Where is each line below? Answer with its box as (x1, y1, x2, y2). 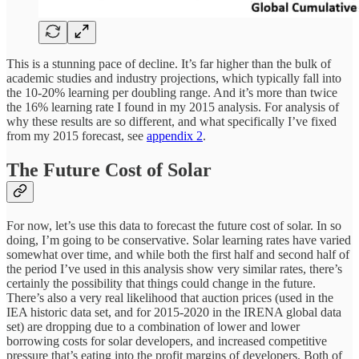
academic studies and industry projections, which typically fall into (6, 71, 341, 86)
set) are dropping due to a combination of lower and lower (6, 319, 300, 333)
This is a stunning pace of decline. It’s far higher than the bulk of (6, 57, 331, 71)
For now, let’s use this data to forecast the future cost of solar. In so (6, 218, 341, 232)
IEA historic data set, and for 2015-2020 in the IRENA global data (6, 305, 341, 319)
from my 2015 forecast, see (6, 129, 147, 143)
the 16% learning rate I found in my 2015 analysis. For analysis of (6, 100, 339, 115)
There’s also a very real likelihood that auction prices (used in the (6, 290, 333, 305)
